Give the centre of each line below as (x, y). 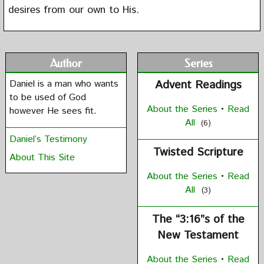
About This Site (42, 157)
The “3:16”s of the (198, 219)
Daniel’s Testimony (48, 139)
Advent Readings (198, 85)
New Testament (198, 235)
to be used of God (48, 97)
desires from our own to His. (73, 10)
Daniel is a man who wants (64, 84)
